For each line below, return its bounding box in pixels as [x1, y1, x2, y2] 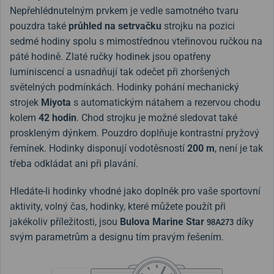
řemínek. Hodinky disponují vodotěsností [10, 142, 187, 154]
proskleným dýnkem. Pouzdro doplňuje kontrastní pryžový [10, 127, 259, 139]
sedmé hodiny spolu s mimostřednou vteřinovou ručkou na [10, 35, 262, 47]
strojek [10, 96, 41, 108]
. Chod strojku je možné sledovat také [76, 111, 237, 124]
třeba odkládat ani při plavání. [10, 157, 138, 169]
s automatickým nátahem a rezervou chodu [71, 96, 261, 108]
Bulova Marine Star [120, 215, 207, 228]
